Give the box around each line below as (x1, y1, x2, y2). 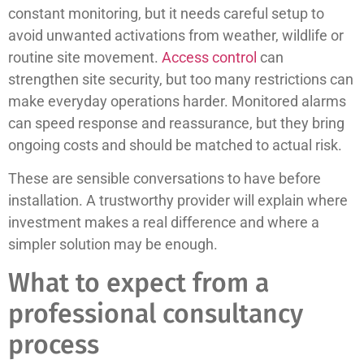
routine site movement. (8, 48, 162, 66)
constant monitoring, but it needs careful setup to (8, 4, 324, 22)
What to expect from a (8, 266, 269, 298)
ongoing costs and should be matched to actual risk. (8, 136, 342, 154)
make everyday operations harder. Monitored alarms (8, 92, 346, 110)
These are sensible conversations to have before (8, 170, 321, 188)
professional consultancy (8, 297, 303, 329)
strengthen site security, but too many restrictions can (8, 70, 353, 88)
